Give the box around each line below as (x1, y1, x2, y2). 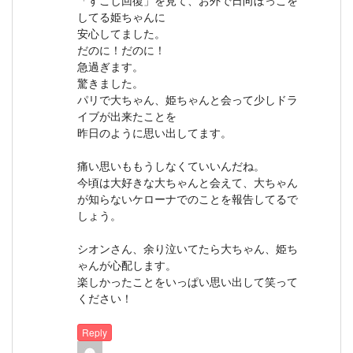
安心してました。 (77, 24, 165, 41)
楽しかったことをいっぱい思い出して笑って (77, 273, 298, 289)
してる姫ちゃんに (77, 8, 165, 24)
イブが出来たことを (77, 107, 176, 124)
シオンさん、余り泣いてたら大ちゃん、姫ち (77, 240, 298, 256)
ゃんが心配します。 (77, 256, 176, 273)
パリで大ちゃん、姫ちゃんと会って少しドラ (77, 91, 298, 107)
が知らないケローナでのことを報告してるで (77, 190, 298, 206)
